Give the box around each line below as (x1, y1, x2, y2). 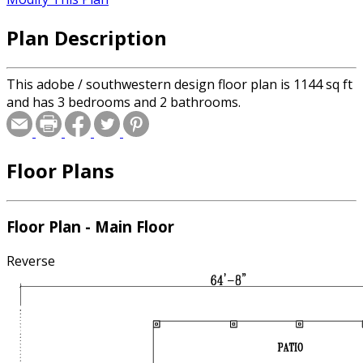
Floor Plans (6, 156, 114, 184)
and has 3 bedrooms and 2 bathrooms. (6, 92, 241, 111)
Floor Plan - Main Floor (6, 216, 174, 237)
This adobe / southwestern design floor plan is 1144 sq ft (6, 75, 352, 93)
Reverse (6, 252, 55, 271)
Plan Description (6, 23, 167, 51)
